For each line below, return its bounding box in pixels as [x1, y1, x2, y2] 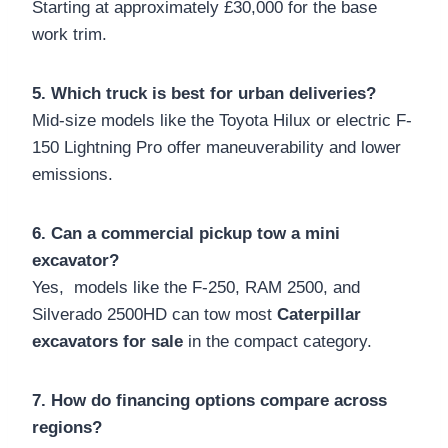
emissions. [32, 164, 113, 184]
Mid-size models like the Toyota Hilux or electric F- [32, 110, 412, 130]
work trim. [32, 24, 107, 44]
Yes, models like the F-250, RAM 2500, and [32, 277, 360, 297]
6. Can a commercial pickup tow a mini [32, 223, 340, 243]
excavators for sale [32, 331, 183, 351]
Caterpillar [277, 304, 361, 324]
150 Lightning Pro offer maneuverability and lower [32, 137, 401, 157]
